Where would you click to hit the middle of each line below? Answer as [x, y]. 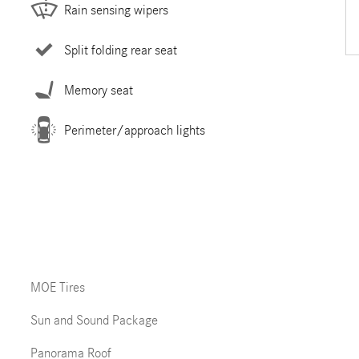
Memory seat [98, 90]
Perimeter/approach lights [134, 130]
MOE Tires [57, 287]
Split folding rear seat [120, 50]
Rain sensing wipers [116, 10]
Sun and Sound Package [94, 320]
